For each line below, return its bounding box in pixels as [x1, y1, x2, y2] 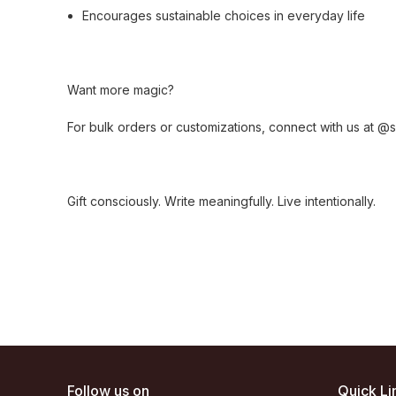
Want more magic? [67, 82, 174, 97]
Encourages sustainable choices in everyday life [82, 8, 365, 23]
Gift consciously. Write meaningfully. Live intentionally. [67, 194, 376, 209]
